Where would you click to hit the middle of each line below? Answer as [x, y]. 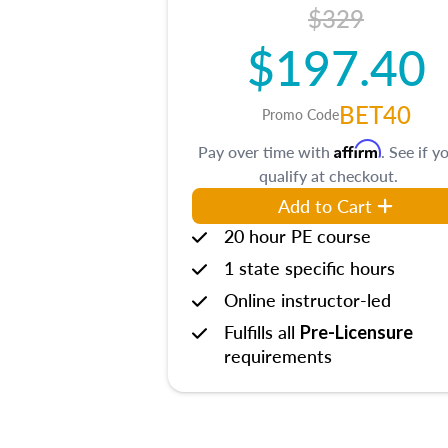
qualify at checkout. [328, 175]
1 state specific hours [309, 267]
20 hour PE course [297, 235]
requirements [278, 355]
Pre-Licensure [356, 331]
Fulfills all [262, 331]
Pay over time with [266, 151]
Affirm [357, 148]
